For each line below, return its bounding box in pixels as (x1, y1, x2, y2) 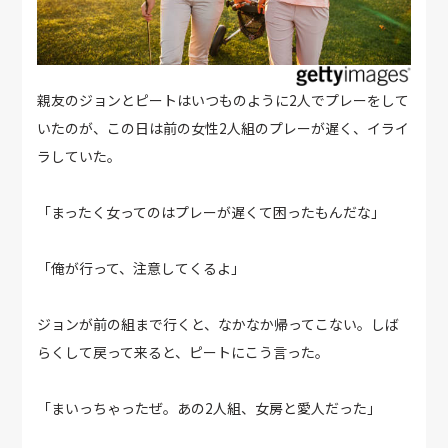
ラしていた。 (37, 146, 122, 167)
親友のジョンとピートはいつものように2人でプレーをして (37, 90, 410, 111)
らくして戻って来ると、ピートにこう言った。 (37, 342, 330, 363)
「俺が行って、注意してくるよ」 (37, 258, 246, 279)
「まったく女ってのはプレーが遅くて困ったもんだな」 (37, 202, 386, 223)
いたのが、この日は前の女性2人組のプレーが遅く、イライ (37, 118, 410, 139)
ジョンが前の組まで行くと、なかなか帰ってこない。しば (37, 314, 400, 335)
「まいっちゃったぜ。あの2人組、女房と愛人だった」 (37, 398, 382, 419)
